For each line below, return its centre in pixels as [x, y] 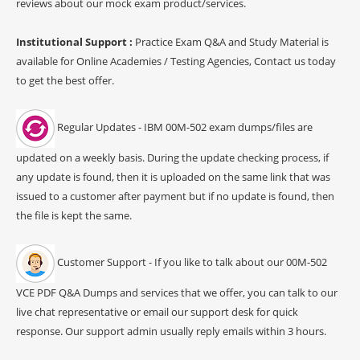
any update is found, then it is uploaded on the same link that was [173, 176]
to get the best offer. [65, 80]
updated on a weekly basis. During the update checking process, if [172, 157]
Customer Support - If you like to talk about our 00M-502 [191, 262]
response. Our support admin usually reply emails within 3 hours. [171, 331]
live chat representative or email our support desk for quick [157, 311]
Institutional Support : [76, 41]
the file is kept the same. [74, 215]
